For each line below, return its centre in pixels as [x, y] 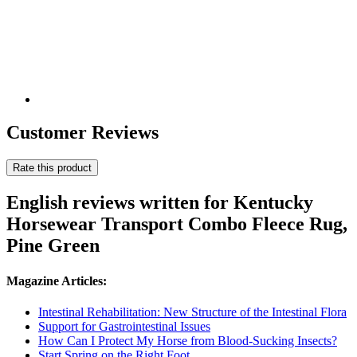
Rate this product [52, 168]
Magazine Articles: [57, 280]
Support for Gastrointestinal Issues [124, 326]
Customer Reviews [82, 133]
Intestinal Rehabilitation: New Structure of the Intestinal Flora [192, 312]
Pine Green [53, 246]
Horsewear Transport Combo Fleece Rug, [177, 224]
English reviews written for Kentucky [160, 203]
